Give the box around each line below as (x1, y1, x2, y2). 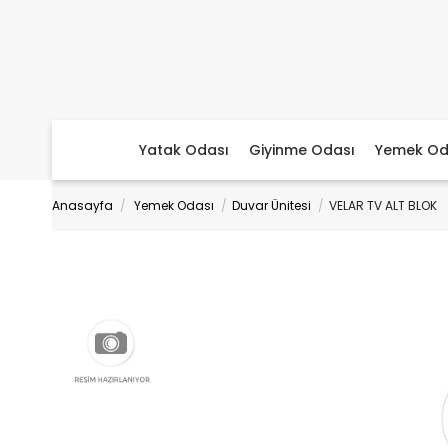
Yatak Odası (139, 140, 229, 160)
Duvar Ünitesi (232, 197, 311, 214)
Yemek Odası (134, 197, 214, 214)
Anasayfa (52, 197, 113, 214)
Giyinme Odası (249, 140, 355, 160)
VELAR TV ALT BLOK (329, 197, 437, 214)
